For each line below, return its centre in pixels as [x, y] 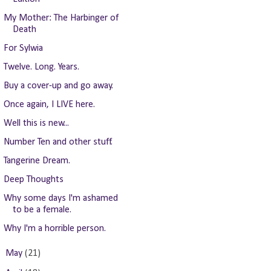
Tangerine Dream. [37, 161]
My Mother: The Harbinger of [61, 18]
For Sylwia [23, 48]
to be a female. [42, 210]
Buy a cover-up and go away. [58, 86]
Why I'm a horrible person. [54, 229]
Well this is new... [36, 123]
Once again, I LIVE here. [49, 105]
